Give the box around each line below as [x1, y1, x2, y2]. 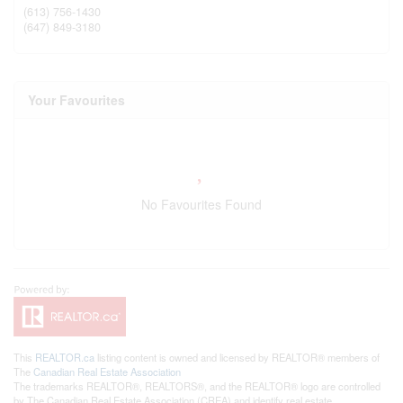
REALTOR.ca [35, 349, 94, 364]
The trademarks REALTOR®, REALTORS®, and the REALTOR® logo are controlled [13, 378, 381, 393]
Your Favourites [28, 90, 125, 109]
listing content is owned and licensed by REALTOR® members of [94, 349, 380, 364]
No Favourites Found [141, 194, 262, 213]
